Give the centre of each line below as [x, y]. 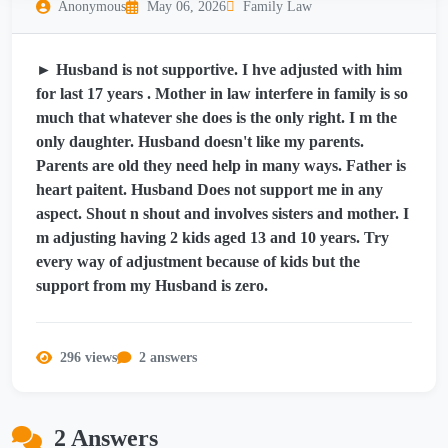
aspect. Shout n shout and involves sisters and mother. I [222, 214]
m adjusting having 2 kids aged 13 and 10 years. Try [212, 238]
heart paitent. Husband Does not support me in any [209, 190]
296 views [88, 357]
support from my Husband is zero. [152, 286]
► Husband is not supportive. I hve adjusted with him [219, 70]
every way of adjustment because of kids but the [198, 262]
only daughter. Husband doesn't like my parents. [200, 142]
